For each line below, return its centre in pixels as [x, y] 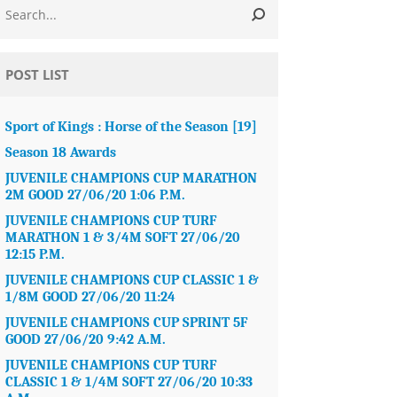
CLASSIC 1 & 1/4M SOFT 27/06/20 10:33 [129, 382]
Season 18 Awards [61, 152]
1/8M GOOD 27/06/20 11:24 [91, 297]
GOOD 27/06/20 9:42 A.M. [86, 339]
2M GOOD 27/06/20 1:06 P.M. [96, 195]
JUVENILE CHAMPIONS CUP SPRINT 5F [127, 323]
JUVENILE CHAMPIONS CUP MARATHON [132, 178]
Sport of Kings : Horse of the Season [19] [132, 127]
